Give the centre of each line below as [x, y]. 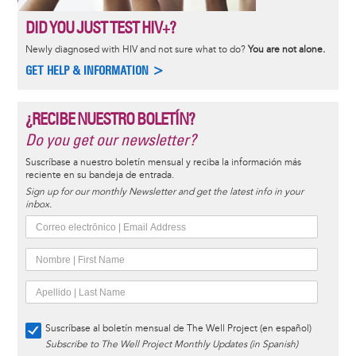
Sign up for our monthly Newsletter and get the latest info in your [164, 192]
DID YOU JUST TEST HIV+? [100, 27]
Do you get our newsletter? [110, 140]
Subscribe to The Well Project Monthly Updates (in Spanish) [171, 345]
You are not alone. [286, 49]
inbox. [38, 205]
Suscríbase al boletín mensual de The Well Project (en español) [178, 329]
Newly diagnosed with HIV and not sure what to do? [136, 49]
